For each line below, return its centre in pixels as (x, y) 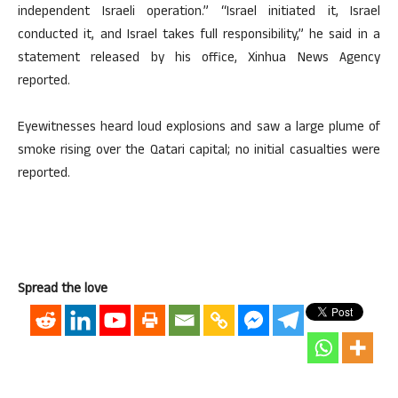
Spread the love (63, 290)
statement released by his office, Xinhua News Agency (199, 59)
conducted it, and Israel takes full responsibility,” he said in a (199, 36)
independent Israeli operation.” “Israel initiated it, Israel (199, 13)
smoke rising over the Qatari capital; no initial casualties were (199, 151)
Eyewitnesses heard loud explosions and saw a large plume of (199, 128)
